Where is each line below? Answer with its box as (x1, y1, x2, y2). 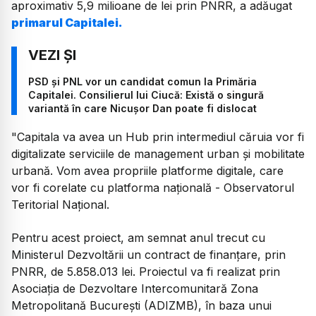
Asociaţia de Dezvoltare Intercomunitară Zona (11, 281, 258, 296)
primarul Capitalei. (11, 15, 123, 30)
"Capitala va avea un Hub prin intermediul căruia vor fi (11, 130, 304, 145)
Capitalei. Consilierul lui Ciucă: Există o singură (28, 89, 264, 102)
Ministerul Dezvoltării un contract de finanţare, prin (11, 247, 286, 262)
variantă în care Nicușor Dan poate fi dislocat (28, 102, 257, 115)
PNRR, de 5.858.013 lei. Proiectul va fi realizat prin (11, 264, 280, 279)
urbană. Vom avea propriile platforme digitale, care (11, 164, 284, 178)
